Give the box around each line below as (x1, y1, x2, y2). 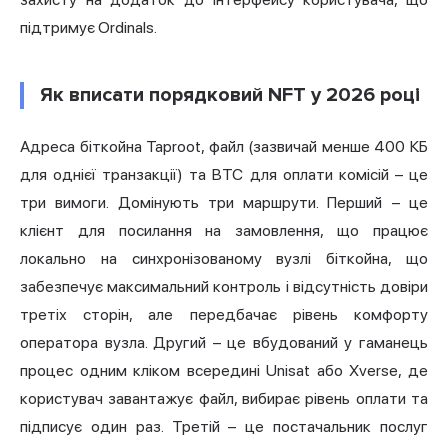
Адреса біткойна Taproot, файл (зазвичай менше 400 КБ (20, 137, 428, 157)
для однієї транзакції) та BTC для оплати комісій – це (20, 165, 428, 185)
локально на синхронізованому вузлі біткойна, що (20, 249, 428, 269)
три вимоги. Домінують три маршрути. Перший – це (20, 193, 428, 213)
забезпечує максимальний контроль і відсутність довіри (20, 277, 428, 297)
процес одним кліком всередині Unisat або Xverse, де (20, 361, 428, 381)
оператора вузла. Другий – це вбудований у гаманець (20, 333, 428, 353)
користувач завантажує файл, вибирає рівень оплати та (20, 389, 428, 409)
